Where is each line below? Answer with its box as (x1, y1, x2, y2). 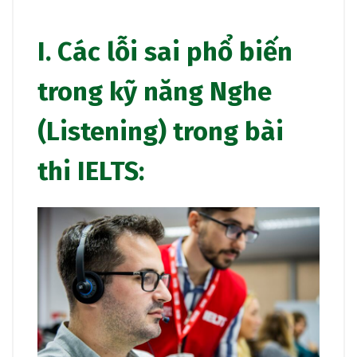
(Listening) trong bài (37, 116, 284, 148)
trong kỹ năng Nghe (37, 76, 272, 108)
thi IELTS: (37, 155, 144, 188)
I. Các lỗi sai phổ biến (37, 36, 292, 69)
